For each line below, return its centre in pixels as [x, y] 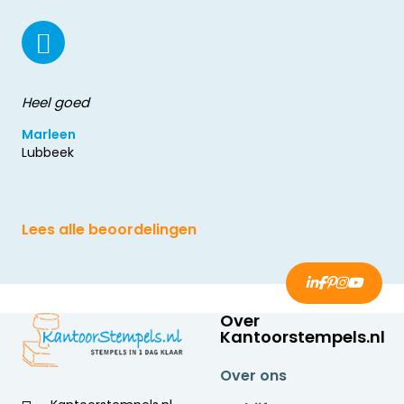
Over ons [253, 376]
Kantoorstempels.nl [303, 337]
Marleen [49, 135]
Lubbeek [48, 153]
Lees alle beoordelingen [109, 230]
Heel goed [55, 103]
